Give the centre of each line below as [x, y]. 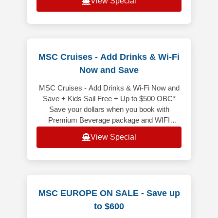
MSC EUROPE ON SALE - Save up [109, 193]
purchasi [109, 142]
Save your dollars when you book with [109, 109]
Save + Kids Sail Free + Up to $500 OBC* [109, 99]
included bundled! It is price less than [109, 131]
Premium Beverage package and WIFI [109, 120]
